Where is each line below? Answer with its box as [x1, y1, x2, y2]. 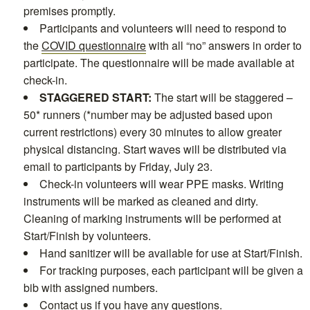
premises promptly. [24, 2, 116, 19]
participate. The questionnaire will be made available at [24, 54, 294, 71]
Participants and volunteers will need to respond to [39, 19, 286, 36]
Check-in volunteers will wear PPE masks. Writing [39, 175, 284, 192]
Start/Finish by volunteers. [24, 227, 151, 244]
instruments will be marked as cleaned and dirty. [24, 192, 258, 209]
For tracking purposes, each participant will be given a [39, 262, 303, 278]
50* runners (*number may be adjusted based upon [24, 106, 273, 122]
